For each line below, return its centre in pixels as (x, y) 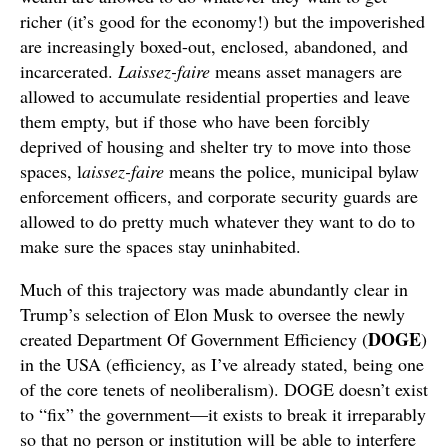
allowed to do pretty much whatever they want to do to (217, 221)
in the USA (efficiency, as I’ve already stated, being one (222, 364)
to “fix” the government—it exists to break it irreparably (223, 414)
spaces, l (51, 171)
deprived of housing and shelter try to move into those (215, 146)
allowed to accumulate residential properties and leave (215, 96)
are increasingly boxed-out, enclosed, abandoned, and (214, 46)
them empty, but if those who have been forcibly (195, 121)
